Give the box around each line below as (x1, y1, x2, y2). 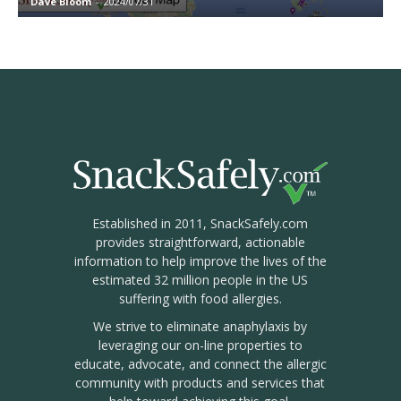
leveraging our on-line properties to (98, 337, 303, 354)
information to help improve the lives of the (73, 252, 327, 270)
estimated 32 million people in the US (92, 271, 309, 289)
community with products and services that (75, 374, 326, 392)
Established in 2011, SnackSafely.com (92, 215, 309, 233)
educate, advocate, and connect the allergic (73, 355, 327, 373)
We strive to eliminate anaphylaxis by (93, 318, 308, 336)
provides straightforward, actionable (95, 234, 305, 252)
